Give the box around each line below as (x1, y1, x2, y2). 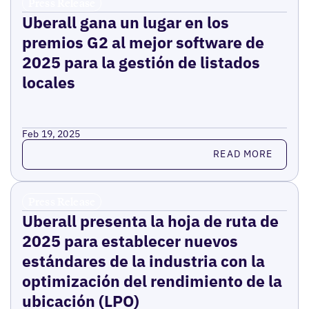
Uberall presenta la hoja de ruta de (21, 210, 279, 231)
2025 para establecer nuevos (21, 230, 238, 251)
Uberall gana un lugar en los (21, 11, 229, 32)
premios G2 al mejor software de (21, 31, 264, 52)
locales (21, 71, 75, 92)
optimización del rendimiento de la (21, 270, 282, 291)
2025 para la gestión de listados (21, 51, 260, 72)
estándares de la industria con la (21, 250, 265, 271)
